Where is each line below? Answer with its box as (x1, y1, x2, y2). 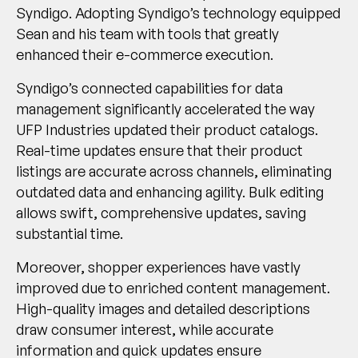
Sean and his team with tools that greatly (16, 25, 279, 43)
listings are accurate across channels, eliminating (16, 162, 332, 181)
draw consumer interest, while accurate (16, 320, 273, 339)
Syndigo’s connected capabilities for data (16, 79, 283, 97)
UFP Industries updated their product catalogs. (16, 121, 318, 139)
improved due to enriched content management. (16, 279, 330, 297)
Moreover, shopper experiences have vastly (16, 258, 300, 276)
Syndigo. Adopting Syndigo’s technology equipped (16, 4, 340, 22)
